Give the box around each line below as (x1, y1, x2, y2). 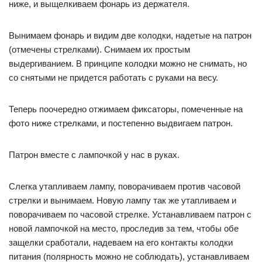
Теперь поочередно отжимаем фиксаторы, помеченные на (9, 104, 243, 115)
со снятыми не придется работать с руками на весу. (9, 73, 218, 83)
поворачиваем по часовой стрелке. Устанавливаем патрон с (9, 209, 251, 220)
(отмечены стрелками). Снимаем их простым (9, 44, 190, 55)
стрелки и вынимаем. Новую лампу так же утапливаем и (9, 195, 236, 206)
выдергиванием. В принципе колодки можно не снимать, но (9, 58, 247, 69)
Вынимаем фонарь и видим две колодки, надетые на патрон (9, 30, 251, 41)
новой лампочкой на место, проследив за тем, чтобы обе (9, 223, 239, 234)
